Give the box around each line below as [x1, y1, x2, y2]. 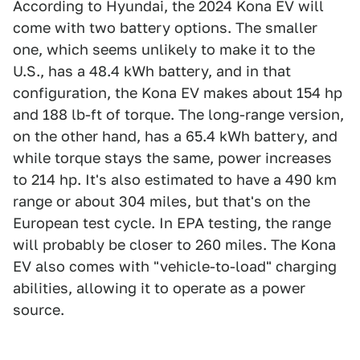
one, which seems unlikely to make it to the [13, 41, 315, 59]
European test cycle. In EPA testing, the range [13, 215, 331, 232]
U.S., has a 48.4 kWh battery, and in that [13, 63, 291, 80]
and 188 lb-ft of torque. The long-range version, [13, 106, 344, 124]
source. [13, 301, 64, 319]
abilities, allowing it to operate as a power [13, 280, 305, 297]
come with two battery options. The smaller [13, 19, 317, 37]
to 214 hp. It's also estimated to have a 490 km [13, 171, 337, 189]
